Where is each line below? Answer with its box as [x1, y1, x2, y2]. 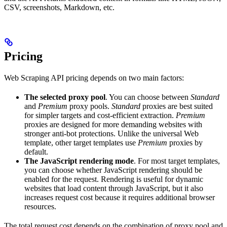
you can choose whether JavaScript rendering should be [24, 166, 202, 175]
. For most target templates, [134, 157, 220, 166]
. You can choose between [105, 93, 191, 102]
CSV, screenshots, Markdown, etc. [4, 3, 115, 12]
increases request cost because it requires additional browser [24, 193, 215, 202]
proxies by [167, 138, 203, 147]
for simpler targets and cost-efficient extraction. [24, 111, 176, 120]
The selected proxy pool [24, 93, 105, 102]
